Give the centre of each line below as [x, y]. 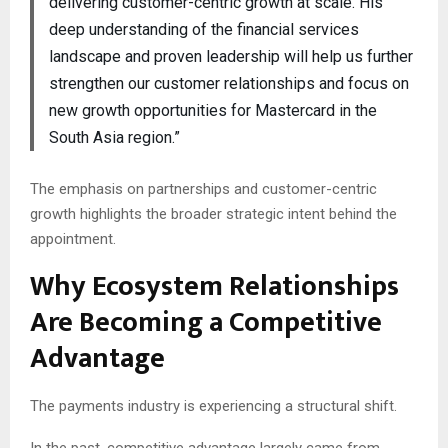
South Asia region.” [114, 138]
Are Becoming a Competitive [206, 323]
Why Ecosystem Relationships [214, 287]
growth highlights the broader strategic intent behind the [213, 214]
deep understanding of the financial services [203, 30]
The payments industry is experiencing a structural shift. [213, 406]
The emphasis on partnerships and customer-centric [203, 189]
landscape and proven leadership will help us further [230, 57]
